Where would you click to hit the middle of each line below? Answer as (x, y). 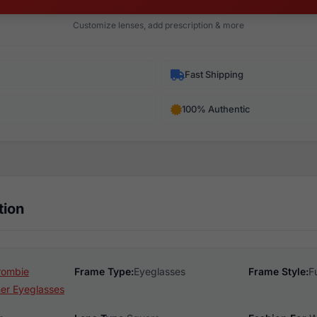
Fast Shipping (214, 74)
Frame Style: (279, 271)
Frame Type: (104, 271)
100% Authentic (216, 109)
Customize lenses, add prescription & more (158, 25)
